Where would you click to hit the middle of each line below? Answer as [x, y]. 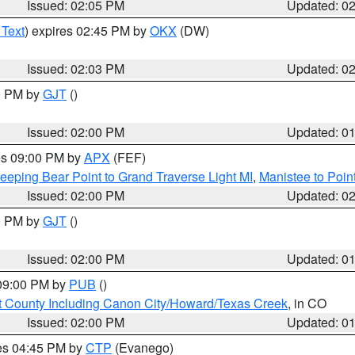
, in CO [307, 303]
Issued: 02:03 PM [76, 69]
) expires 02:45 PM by [87, 31]
